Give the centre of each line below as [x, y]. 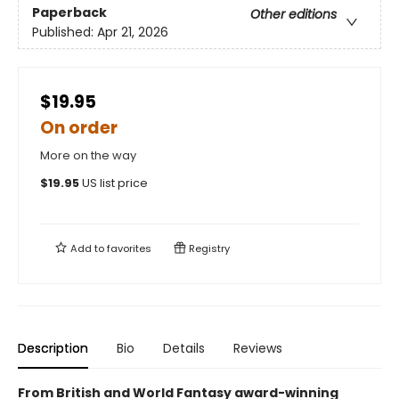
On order [79, 128]
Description [53, 349]
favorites [129, 249]
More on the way [88, 156]
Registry [208, 249]
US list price [115, 183]
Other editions [293, 14]
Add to [87, 249]
